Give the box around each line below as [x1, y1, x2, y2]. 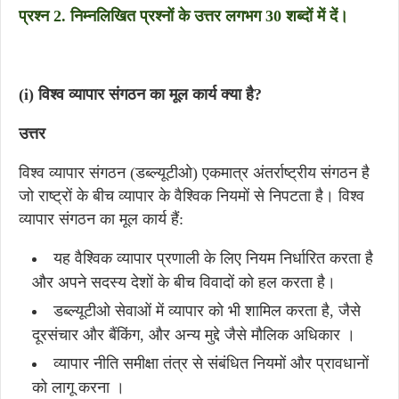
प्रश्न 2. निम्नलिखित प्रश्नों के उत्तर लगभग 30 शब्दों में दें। [19, 7, 348, 25]
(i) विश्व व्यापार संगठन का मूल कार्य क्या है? [19, 85, 262, 103]
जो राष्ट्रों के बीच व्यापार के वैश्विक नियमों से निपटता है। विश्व [19, 187, 364, 205]
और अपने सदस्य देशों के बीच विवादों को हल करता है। [32, 273, 336, 291]
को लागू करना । [32, 379, 125, 396]
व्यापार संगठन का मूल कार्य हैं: [19, 210, 183, 228]
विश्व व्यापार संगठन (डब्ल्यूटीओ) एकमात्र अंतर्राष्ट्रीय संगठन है [19, 164, 370, 182]
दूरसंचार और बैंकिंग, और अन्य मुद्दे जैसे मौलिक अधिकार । [32, 326, 355, 344]
